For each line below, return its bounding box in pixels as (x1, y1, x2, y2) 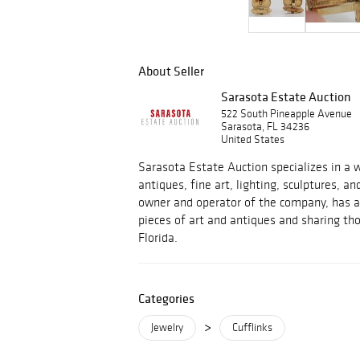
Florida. (138, 230, 178, 245)
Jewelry (151, 321, 183, 334)
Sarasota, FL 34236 (221, 120, 309, 133)
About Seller (138, 63, 204, 79)
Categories (138, 290, 194, 306)
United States (221, 133, 284, 146)
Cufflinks (232, 321, 272, 334)
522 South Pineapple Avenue (221, 107, 352, 121)
